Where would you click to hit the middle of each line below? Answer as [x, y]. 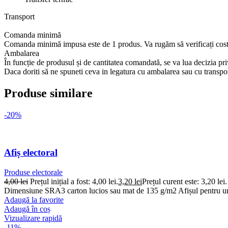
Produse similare [48, 93]
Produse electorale [33, 172]
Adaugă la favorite [34, 199]
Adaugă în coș [27, 209]
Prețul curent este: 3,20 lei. [184, 181]
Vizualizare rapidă [33, 218]
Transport [19, 16]
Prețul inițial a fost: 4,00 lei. [74, 181]
